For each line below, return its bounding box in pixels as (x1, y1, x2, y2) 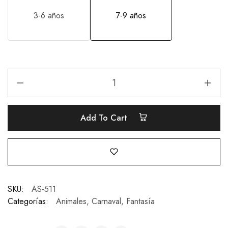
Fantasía (126, 195, 155, 208)
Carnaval (92, 195, 121, 208)
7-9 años (116, 9, 146, 21)
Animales (56, 195, 87, 208)
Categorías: (8, 195, 48, 208)
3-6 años (34, 9, 64, 21)
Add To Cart (80, 112, 130, 124)
